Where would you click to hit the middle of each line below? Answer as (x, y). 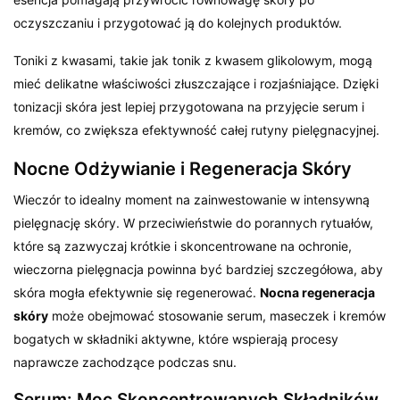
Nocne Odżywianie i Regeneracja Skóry (183, 168)
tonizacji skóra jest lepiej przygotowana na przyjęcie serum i (189, 106)
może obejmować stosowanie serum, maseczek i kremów (217, 315)
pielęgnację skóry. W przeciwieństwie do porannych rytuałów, (194, 222)
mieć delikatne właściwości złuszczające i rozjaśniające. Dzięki (196, 83)
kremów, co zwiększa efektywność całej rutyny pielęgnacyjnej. (197, 129)
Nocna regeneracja (318, 292)
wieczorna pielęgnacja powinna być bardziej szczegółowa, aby (199, 269)
